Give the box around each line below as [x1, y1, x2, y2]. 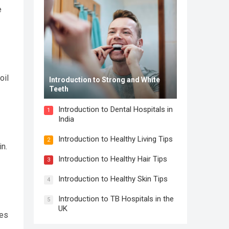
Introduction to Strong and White [49, 76, 160, 84]
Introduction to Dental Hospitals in [58, 105, 173, 114]
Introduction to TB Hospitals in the [58, 194, 174, 203]
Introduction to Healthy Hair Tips [58, 154, 167, 164]
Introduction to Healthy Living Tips [58, 134, 173, 144]
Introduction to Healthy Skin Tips [58, 174, 168, 184]
